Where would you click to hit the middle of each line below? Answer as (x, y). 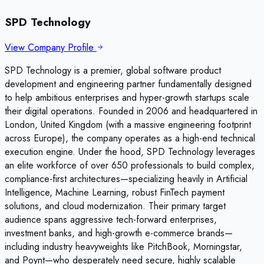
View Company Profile (51, 48)
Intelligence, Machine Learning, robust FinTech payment (115, 193)
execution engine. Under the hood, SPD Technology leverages (130, 152)
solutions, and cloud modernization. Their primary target (115, 206)
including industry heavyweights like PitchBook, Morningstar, (123, 247)
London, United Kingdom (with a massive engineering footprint (128, 125)
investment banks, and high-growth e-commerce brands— (119, 233)
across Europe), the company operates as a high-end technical (130, 138)
